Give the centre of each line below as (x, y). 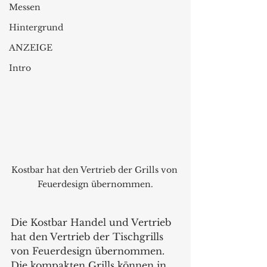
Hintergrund (36, 27)
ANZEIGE (31, 48)
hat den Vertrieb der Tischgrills (89, 236)
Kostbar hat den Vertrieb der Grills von (95, 170)
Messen (25, 7)
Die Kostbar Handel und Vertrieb (92, 222)
